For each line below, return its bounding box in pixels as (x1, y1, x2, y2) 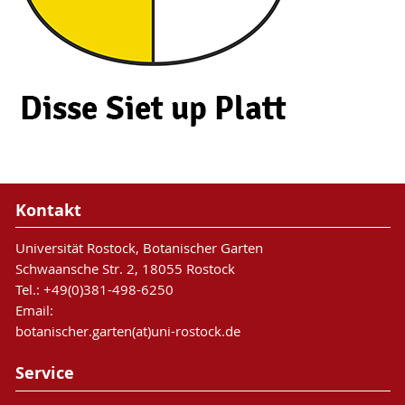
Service (14, 362, 74, 385)
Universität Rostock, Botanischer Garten (14, 239, 263, 258)
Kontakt (14, 198, 81, 221)
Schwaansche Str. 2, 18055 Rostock (14, 259, 235, 278)
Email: (14, 301, 53, 320)
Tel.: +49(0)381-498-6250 (14, 280, 174, 299)
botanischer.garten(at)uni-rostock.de (14, 322, 240, 341)
